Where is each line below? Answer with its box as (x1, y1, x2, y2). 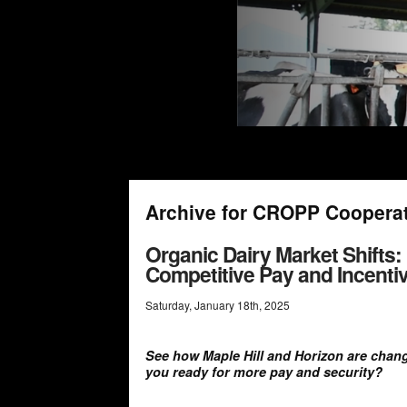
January (194, 297, 234, 313)
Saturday (145, 297, 189, 313)
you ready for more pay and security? (145, 362, 382, 382)
